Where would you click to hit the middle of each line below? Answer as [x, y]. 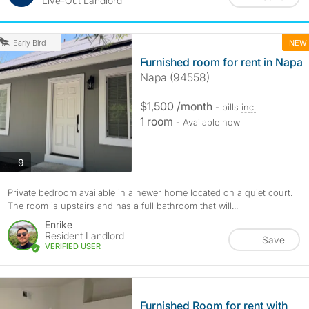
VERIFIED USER [72, 246]
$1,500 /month [177, 106]
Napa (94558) [175, 77]
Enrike [58, 225]
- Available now [208, 122]
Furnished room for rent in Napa [221, 62]
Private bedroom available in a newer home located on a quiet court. [150, 192]
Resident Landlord [84, 236]
